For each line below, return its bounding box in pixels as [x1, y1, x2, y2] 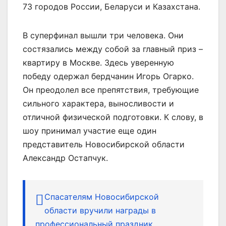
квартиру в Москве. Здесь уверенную [23, 57, 174, 68]
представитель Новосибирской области [23, 139, 185, 149]
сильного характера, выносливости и [23, 98, 174, 108]
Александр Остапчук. [23, 152, 108, 163]
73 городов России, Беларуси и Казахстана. [23, 1, 200, 12]
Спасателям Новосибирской [44, 191, 159, 202]
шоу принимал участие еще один [23, 125, 156, 136]
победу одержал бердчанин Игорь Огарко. [23, 71, 194, 81]
